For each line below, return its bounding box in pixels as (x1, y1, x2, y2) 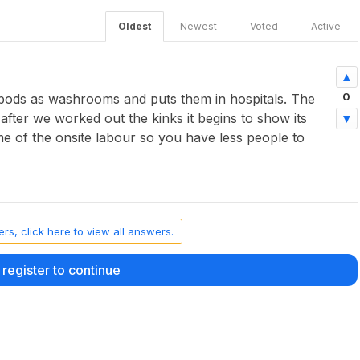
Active (310, 20, 341, 32)
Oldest (117, 20, 151, 32)
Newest (179, 20, 217, 32)
